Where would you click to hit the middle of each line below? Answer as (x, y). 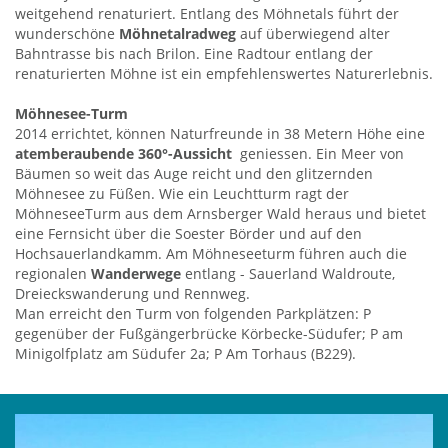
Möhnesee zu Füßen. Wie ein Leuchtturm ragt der (182, 194)
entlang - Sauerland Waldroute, (288, 274)
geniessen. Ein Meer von (318, 154)
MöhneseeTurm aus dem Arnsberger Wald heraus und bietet (220, 214)
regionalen (53, 274)
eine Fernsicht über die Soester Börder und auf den (188, 234)
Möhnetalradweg (177, 34)
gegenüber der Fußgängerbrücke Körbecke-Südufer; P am (209, 334)
